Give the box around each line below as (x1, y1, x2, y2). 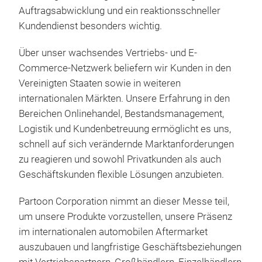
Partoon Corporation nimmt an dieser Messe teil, (19, 196, 229, 207)
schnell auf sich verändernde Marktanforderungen (19, 139, 234, 150)
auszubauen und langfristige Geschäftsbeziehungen (19, 242, 242, 253)
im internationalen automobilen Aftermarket (19, 226, 208, 237)
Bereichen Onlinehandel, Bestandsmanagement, (19, 108, 224, 119)
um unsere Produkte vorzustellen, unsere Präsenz (19, 211, 232, 222)
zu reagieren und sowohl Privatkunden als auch (19, 154, 221, 165)
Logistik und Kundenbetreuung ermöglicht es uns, (19, 123, 231, 135)
